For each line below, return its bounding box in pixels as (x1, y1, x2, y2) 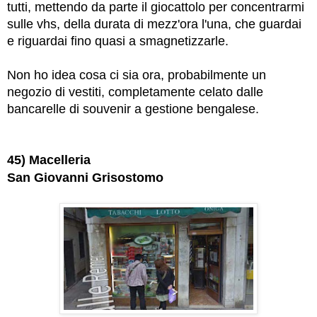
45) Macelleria (7, 153, 91, 168)
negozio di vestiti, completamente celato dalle (7, 85, 263, 100)
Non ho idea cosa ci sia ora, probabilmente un (7, 68, 266, 83)
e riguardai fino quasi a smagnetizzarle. (7, 34, 229, 49)
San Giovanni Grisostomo (7, 171, 163, 185)
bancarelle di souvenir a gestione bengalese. (7, 102, 259, 117)
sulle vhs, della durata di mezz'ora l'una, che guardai (7, 17, 301, 32)
